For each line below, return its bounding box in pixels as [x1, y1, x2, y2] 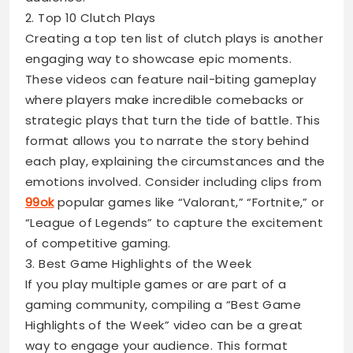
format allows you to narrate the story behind [25, 132, 309, 149]
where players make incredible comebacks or [25, 91, 304, 108]
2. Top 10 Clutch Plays [25, 9, 156, 26]
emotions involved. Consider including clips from [25, 173, 322, 190]
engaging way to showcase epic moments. [25, 50, 292, 67]
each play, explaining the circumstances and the [25, 153, 325, 169]
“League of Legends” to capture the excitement [25, 214, 323, 231]
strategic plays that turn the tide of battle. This [25, 112, 320, 128]
